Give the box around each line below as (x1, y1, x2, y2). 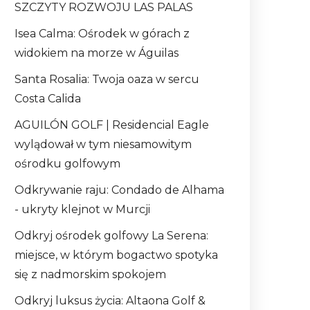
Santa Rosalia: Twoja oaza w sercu (15, 73, 199, 86)
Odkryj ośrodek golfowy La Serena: (15, 229, 208, 243)
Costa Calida (15, 92, 81, 106)
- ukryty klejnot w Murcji (15, 203, 150, 217)
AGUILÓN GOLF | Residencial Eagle (15, 118, 209, 132)
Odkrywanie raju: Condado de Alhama (15, 183, 224, 197)
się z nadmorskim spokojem (15, 268, 166, 282)
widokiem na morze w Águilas (15, 46, 179, 60)
